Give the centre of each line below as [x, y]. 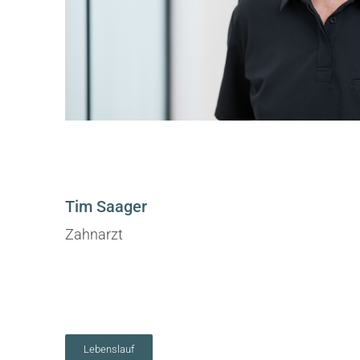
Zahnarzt [94, 234]
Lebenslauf [108, 350]
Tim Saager [106, 206]
